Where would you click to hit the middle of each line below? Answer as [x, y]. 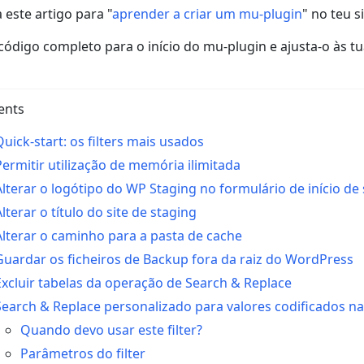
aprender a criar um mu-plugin [207, 14]
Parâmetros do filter [83, 353]
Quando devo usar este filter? [111, 330]
